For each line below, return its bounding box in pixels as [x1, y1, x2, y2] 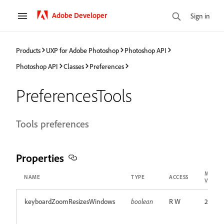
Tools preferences [16, 117, 89, 130]
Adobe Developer [52, 10, 107, 20]
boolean [131, 197, 153, 205]
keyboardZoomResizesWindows [24, 197, 115, 205]
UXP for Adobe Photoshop [46, 45, 119, 54]
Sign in [190, 11, 210, 20]
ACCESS [169, 173, 188, 180]
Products [16, 45, 40, 54]
